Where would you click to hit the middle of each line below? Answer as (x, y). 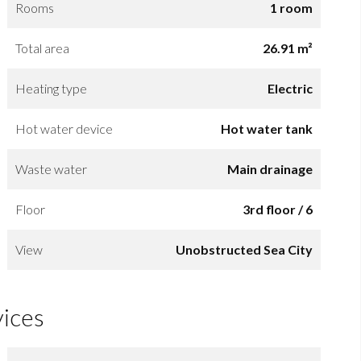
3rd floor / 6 (277, 209)
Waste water (51, 168)
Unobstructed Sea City (244, 249)
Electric (290, 88)
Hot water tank (266, 128)
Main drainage (270, 168)
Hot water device (64, 128)
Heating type (51, 88)
